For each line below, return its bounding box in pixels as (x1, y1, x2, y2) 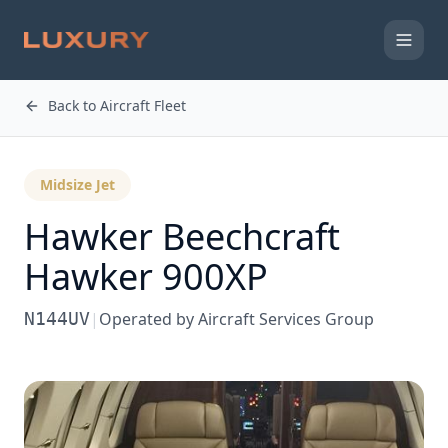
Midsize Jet (40, 175, 115, 194)
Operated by (99, 308, 198, 330)
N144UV (24, 308, 90, 329)
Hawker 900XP (24, 252, 268, 301)
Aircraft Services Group (198, 308, 374, 330)
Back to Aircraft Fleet (48, 96, 186, 115)
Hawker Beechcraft (24, 212, 340, 261)
